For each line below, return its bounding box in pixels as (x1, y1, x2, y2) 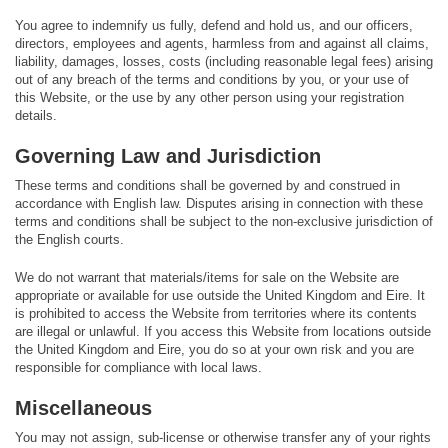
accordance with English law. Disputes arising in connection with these (15, 196, 423, 211)
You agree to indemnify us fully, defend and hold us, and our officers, (15, 18, 413, 33)
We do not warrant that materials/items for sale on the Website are (15, 270, 399, 285)
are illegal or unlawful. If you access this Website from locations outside (15, 324, 431, 339)
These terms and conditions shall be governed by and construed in (15, 178, 400, 193)
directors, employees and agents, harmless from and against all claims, (15, 36, 429, 51)
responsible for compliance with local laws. (15, 360, 262, 375)
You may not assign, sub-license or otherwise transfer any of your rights (15, 430, 431, 445)
